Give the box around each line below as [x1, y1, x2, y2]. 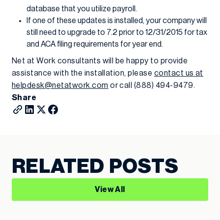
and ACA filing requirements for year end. [27, 40, 163, 48]
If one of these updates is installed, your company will [27, 17, 207, 25]
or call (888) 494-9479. [108, 82, 195, 89]
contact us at [154, 69, 203, 77]
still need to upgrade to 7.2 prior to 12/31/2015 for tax [27, 28, 207, 36]
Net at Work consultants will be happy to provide [12, 57, 188, 65]
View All [95, 186, 125, 193]
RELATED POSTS [12, 157, 179, 176]
